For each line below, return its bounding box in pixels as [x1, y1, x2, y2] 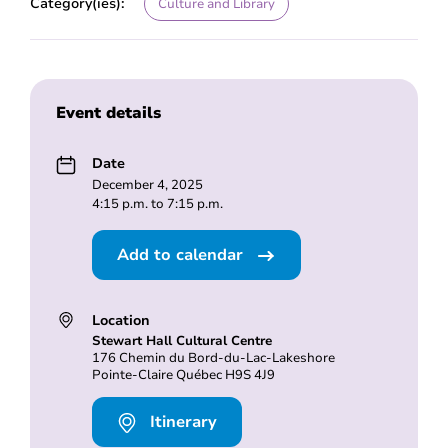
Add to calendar [116, 244, 248, 267]
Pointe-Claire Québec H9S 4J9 [91, 366, 275, 385]
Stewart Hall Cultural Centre [91, 332, 272, 351]
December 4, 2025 [91, 176, 203, 195]
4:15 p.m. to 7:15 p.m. [91, 195, 223, 214]
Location [91, 310, 150, 331]
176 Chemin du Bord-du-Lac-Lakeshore [91, 349, 335, 368]
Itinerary [144, 410, 217, 433]
